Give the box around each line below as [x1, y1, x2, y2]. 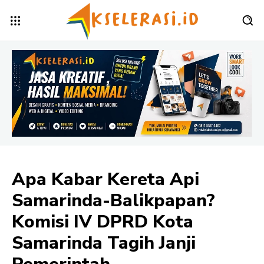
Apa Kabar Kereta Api [12, 167, 199, 192]
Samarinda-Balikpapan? [12, 188, 215, 213]
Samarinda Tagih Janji [12, 230, 196, 255]
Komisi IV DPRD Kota [12, 209, 193, 234]
